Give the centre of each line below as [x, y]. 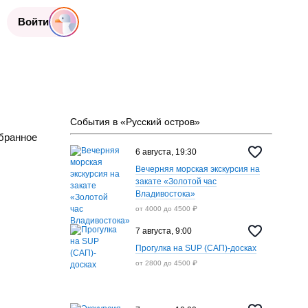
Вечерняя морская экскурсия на [197, 169]
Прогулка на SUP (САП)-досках [196, 248]
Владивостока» [165, 194]
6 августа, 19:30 [166, 152]
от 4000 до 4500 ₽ [166, 209]
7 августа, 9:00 [163, 231]
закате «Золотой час [176, 181]
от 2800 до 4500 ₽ [166, 263]
